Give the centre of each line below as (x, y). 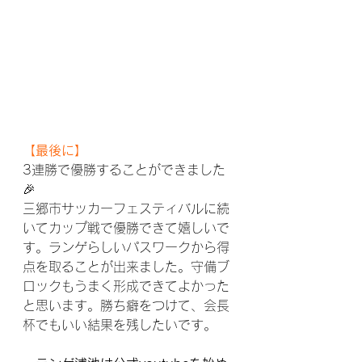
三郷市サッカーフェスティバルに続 (126, 208)
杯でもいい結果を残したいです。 (120, 325)
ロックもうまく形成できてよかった (126, 286)
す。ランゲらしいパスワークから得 (126, 247)
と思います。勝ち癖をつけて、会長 (126, 305)
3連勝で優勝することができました (124, 170)
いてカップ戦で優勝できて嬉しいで (126, 228)
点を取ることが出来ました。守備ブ (126, 267)
